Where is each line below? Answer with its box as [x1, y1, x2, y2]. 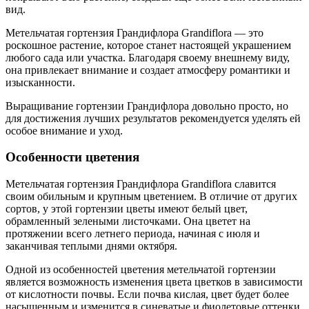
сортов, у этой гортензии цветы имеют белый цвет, [6, 203, 248, 215]
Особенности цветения [6, 150, 139, 165]
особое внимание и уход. [6, 124, 123, 137]
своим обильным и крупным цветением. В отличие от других [6, 190, 297, 203]
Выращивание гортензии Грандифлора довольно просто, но [6, 99, 288, 112]
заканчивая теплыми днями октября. [6, 240, 177, 252]
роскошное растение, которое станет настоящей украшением [6, 39, 291, 51]
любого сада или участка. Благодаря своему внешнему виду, [6, 51, 290, 63]
